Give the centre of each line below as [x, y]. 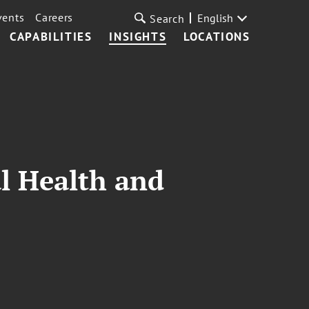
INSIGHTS [138, 37]
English [215, 18]
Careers [54, 17]
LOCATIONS [217, 37]
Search [167, 19]
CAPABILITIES [51, 37]
